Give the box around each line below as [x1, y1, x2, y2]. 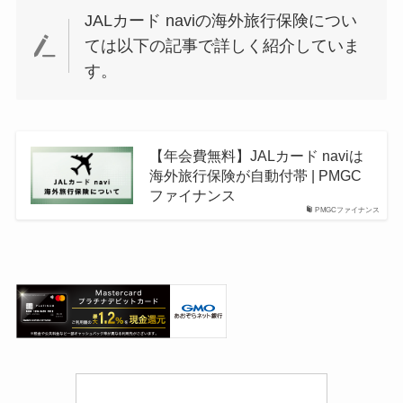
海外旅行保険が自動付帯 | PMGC [148, 167, 362, 184]
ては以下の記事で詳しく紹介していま [85, 36, 361, 55]
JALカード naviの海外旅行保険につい [85, 11, 358, 30]
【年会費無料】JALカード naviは [148, 148, 363, 165]
